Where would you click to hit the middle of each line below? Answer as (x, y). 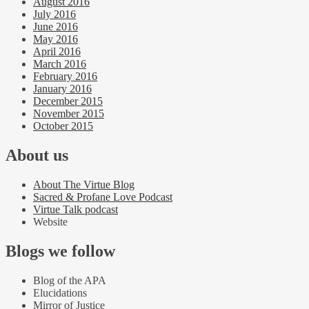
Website (50, 222)
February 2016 (65, 77)
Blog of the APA (70, 280)
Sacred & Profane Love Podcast (103, 197)
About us (37, 156)
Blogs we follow (60, 251)
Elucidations (60, 292)
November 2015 (69, 114)
